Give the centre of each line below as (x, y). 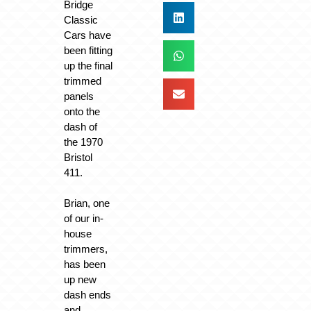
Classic (81, 19)
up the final (88, 65)
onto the (82, 111)
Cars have (87, 35)
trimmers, (85, 249)
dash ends (87, 295)
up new (80, 280)
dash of (80, 126)
